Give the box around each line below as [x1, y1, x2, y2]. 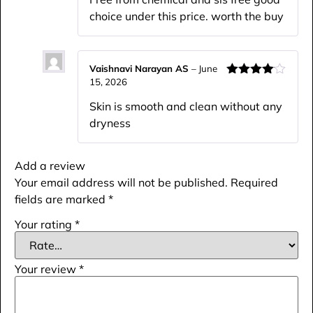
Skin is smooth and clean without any [89, 99, 282, 113]
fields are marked [15, 191, 108, 206]
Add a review [15, 158, 85, 173]
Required [231, 175, 278, 189]
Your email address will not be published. [15, 175, 228, 189]
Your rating [15, 217, 75, 231]
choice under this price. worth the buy [89, 8, 284, 23]
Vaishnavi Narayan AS [89, 62, 191, 74]
